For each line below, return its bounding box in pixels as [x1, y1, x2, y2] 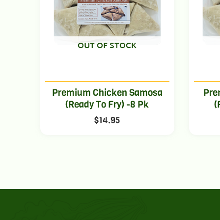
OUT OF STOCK [78, 39, 137, 54]
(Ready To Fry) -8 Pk [65, 98, 149, 110]
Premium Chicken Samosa [52, 86, 163, 99]
